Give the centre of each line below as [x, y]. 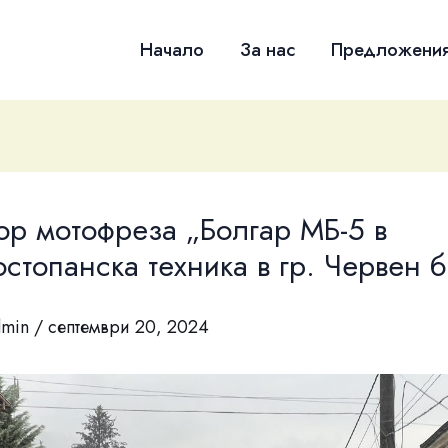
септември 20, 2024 [128, 327]
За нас [267, 49]
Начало [172, 49]
